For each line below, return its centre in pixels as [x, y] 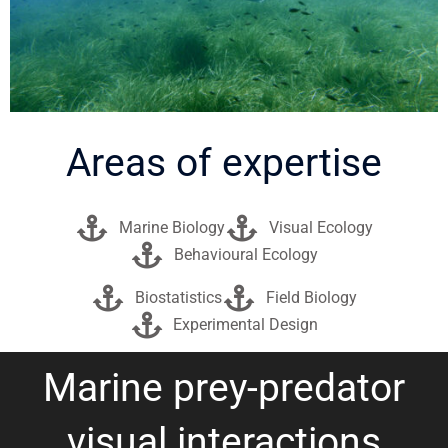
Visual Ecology [320, 228]
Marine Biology [172, 228]
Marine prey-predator [224, 388]
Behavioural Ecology [245, 255]
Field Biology [311, 297]
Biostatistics [178, 297]
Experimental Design [246, 324]
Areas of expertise [224, 162]
